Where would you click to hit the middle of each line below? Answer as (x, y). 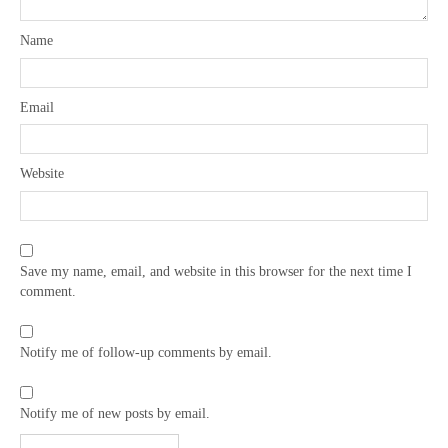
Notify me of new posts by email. (115, 414)
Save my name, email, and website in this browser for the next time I (216, 272)
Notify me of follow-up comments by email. (146, 353)
